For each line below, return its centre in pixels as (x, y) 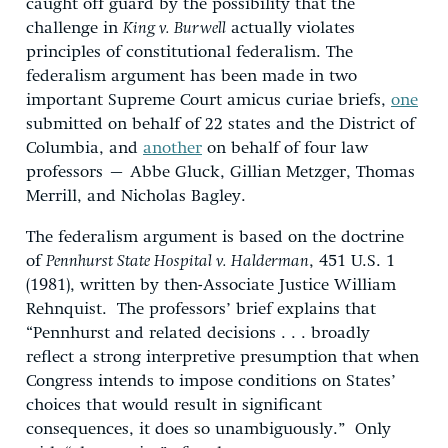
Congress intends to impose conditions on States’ (211, 381)
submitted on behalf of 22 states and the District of (220, 124)
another (172, 148)
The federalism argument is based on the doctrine (215, 237)
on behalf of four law (285, 148)
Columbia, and (84, 148)
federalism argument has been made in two (191, 76)
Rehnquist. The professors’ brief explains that (201, 309)
